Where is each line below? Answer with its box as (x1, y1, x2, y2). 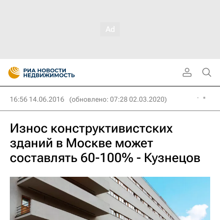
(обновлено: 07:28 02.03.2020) (69, 95, 167, 103)
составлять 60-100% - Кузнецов (10, 150, 200, 165)
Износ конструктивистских (10, 121, 173, 136)
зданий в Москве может (10, 136, 153, 150)
